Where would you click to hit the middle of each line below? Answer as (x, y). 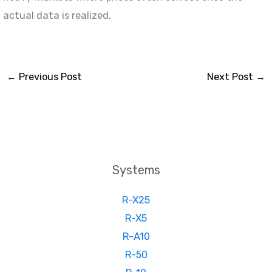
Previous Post (49, 76)
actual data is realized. (57, 16)
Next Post (232, 76)
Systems (136, 170)
